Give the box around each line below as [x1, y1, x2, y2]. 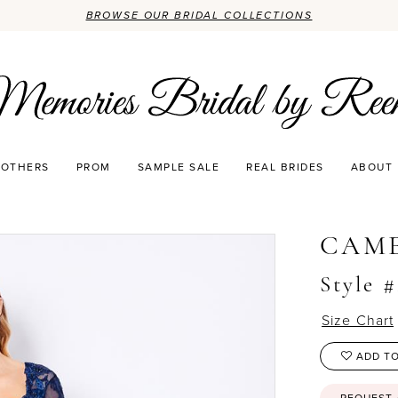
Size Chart [322, 309, 394, 330]
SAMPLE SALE [137, 158, 220, 174]
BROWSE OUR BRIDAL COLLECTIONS [85, 7, 313, 23]
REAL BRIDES [246, 158, 324, 174]
